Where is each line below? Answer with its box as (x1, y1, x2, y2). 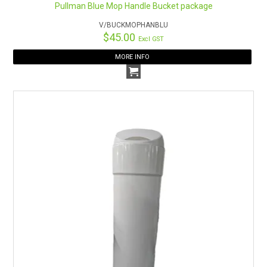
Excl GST (138, 35, 164, 43)
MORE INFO (115, 52, 150, 61)
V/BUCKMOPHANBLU (99, 20, 168, 29)
